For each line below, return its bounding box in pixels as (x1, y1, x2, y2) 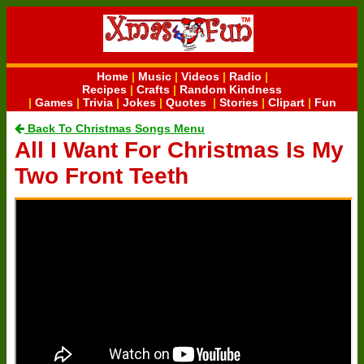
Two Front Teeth (15, 163, 188, 188)
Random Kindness (180, 83, 282, 96)
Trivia (82, 96, 113, 109)
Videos (180, 70, 219, 83)
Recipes (82, 83, 127, 96)
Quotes (165, 96, 206, 109)
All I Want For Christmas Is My (15, 137, 344, 162)
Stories (219, 96, 258, 109)
